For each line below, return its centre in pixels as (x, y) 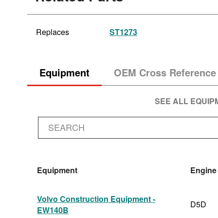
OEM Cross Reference (165, 72)
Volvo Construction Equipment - (96, 199)
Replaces (53, 32)
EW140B (53, 210)
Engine (203, 170)
